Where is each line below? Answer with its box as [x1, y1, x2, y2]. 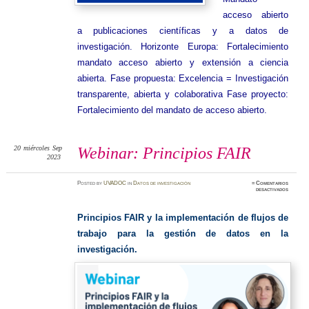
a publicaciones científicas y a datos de [77, 26, 289, 37]
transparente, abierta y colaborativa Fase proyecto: [77, 89, 289, 100]
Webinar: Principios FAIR [77, 144, 252, 163]
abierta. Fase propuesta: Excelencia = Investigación [77, 73, 289, 84]
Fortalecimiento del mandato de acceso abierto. [77, 105, 267, 116]
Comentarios [256, 180, 289, 187]
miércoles [23, 144, 50, 152]
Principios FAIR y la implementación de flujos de [77, 212, 289, 223]
